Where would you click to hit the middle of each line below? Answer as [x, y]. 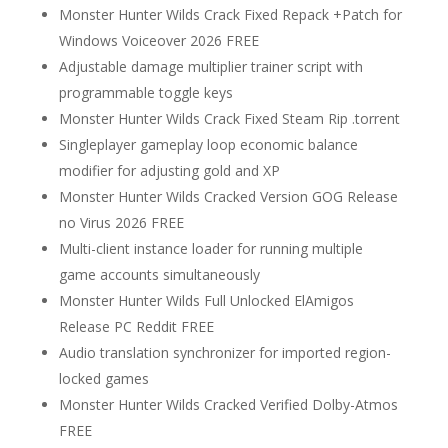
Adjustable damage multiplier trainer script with [210, 66]
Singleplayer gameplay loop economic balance [208, 144]
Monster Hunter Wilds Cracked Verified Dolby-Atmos [228, 404]
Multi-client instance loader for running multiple [210, 248]
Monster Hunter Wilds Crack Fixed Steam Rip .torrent [229, 118]
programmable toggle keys [145, 92]
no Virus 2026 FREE [121, 222]
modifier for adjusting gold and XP [169, 170]
